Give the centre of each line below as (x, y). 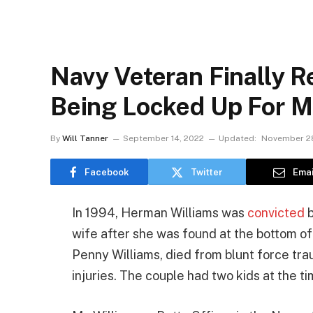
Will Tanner (85, 138)
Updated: (238, 138)
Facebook (107, 172)
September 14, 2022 (163, 138)
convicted (276, 213)
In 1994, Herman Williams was (160, 213)
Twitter (207, 172)
